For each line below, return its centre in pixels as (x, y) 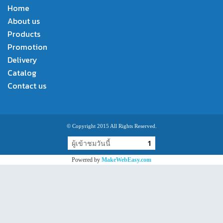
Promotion (27, 47)
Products (24, 34)
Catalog (22, 72)
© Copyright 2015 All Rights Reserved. (111, 126)
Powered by (87, 160)
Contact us (27, 85)
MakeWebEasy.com (126, 160)
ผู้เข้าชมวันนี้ (91, 143)
